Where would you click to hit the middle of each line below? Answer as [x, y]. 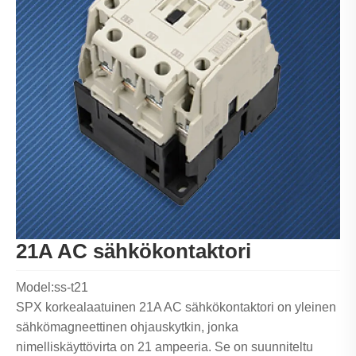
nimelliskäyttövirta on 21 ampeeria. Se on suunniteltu [164, 347]
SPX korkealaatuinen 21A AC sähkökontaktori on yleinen [176, 308]
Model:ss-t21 [52, 288]
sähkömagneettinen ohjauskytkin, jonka [127, 327]
